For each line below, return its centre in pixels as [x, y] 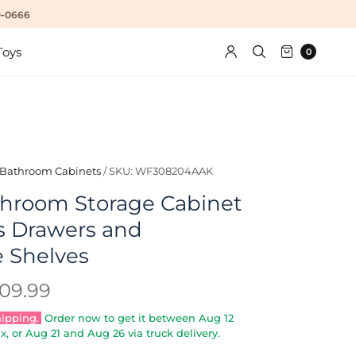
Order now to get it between [120, 318]
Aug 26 [106, 333]
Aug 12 [217, 318]
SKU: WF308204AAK [161, 171]
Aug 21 [43, 333]
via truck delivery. [173, 333]
